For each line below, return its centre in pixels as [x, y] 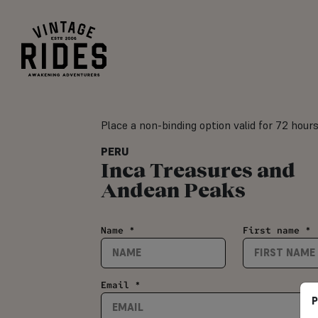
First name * [277, 231]
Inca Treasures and [198, 170]
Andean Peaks [173, 190]
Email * [121, 285]
